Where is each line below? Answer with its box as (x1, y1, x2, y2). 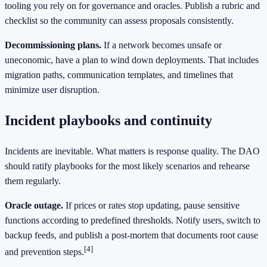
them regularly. (5, 176, 61, 187)
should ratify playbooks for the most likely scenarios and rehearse (5, 161, 250, 172)
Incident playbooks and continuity (5, 113, 212, 129)
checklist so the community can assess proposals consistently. (5, 15, 234, 26)
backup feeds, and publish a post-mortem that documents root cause (5, 230, 258, 241)
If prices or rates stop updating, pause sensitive (63, 200, 240, 211)
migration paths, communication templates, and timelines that (5, 70, 233, 80)
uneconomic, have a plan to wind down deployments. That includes (5, 55, 259, 66)
